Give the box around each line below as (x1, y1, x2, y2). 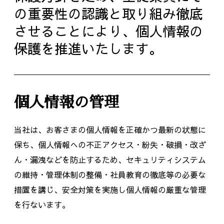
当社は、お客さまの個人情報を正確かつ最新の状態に (13, 124, 206, 135)
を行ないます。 (13, 199, 70, 210)
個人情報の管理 (13, 91, 119, 112)
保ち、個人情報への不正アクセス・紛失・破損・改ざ (13, 139, 206, 150)
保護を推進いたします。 (13, 39, 162, 57)
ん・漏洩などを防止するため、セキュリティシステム (13, 154, 206, 165)
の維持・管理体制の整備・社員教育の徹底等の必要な (13, 169, 206, 180)
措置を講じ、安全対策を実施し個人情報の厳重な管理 (13, 184, 206, 195)
